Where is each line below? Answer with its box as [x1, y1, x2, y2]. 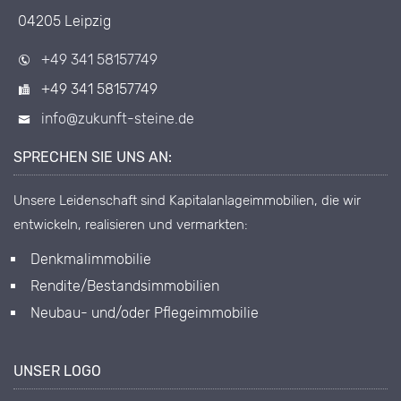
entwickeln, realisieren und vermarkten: [13, 217, 248, 234]
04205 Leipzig [18, 13, 111, 30]
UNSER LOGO [13, 363, 101, 380]
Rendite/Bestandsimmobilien [30, 277, 219, 295]
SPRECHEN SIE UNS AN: [13, 149, 172, 166]
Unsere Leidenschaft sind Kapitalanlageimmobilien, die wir [13, 192, 361, 209]
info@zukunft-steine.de [41, 110, 194, 128]
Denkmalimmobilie [30, 251, 151, 269]
